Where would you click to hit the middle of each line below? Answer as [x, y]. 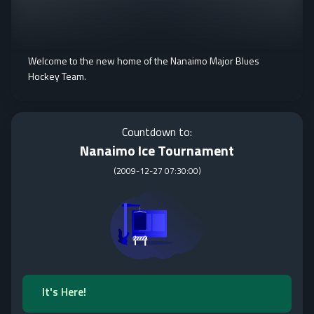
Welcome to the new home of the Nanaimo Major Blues [144, 61]
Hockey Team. [57, 76]
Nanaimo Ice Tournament [157, 150]
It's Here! [64, 292]
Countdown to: [157, 132]
